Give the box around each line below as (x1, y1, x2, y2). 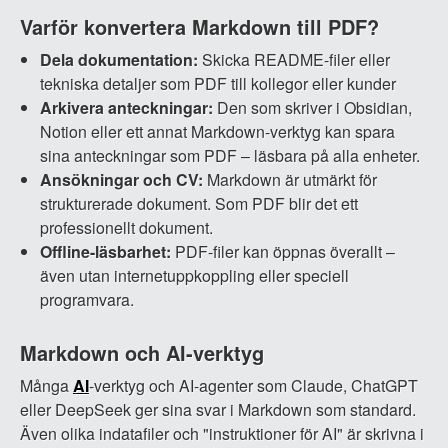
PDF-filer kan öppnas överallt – (171, 240, 395, 263)
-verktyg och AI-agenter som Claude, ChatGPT (89, 374, 418, 397)
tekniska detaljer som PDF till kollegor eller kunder (40, 72, 396, 95)
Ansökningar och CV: (40, 168, 203, 191)
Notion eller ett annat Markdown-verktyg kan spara (40, 120, 395, 143)
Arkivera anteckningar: (40, 96, 213, 119)
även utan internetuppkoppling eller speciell (40, 264, 349, 287)
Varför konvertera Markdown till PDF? (20, 12, 379, 41)
